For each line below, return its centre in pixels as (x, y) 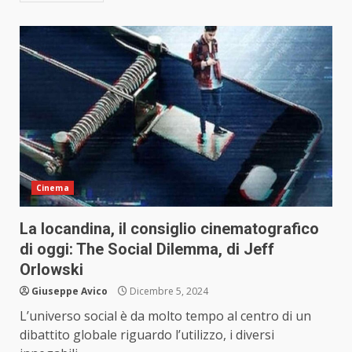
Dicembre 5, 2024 (168, 291)
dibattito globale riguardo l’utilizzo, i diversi (147, 335)
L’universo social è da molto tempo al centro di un (165, 316)
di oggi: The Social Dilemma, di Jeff (147, 249)
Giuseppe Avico (70, 291)
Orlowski (51, 270)
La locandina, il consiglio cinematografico (169, 229)
